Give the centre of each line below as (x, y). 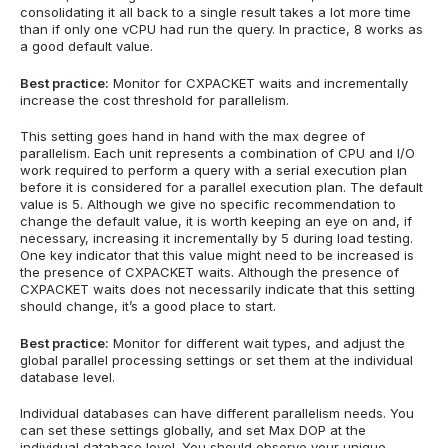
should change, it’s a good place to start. (148, 306)
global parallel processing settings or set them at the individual (216, 359)
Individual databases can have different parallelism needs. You (217, 413)
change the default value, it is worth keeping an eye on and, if (216, 221)
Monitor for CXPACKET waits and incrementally (258, 82)
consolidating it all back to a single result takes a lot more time (215, 12)
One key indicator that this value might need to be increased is (217, 255)
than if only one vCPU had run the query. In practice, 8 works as (221, 29)
